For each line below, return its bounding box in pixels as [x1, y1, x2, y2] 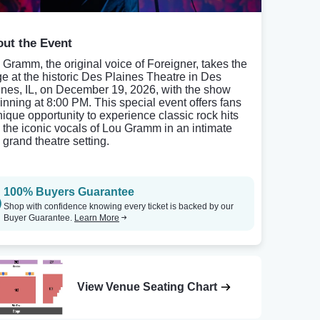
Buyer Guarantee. [4, 213, 74, 223]
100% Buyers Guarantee [4, 186, 134, 198]
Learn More [74, 213, 119, 223]
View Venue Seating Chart [77, 281, 217, 294]
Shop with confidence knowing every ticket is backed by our [4, 201, 234, 211]
